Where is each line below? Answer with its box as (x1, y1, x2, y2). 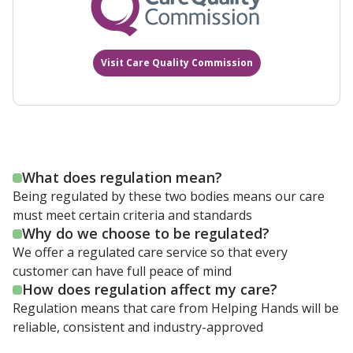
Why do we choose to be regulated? (22, 224, 269, 243)
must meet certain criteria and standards (13, 206, 252, 225)
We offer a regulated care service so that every (13, 243, 288, 262)
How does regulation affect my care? (22, 280, 277, 299)
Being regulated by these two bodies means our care (13, 188, 325, 206)
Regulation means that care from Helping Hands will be (13, 299, 339, 318)
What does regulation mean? (22, 168, 222, 188)
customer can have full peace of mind (13, 262, 232, 281)
